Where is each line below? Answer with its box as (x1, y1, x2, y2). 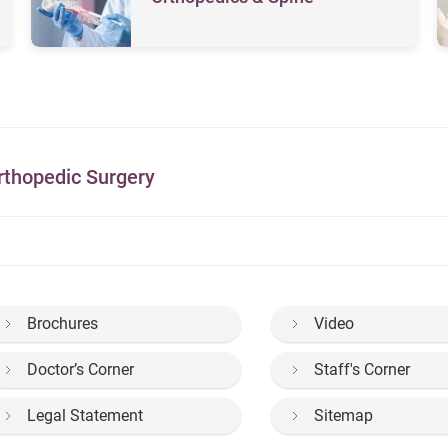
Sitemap (314, 405, 374, 425)
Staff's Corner (314, 359, 411, 379)
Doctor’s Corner (27, 359, 134, 379)
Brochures (27, 313, 98, 333)
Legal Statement (27, 405, 143, 425)
